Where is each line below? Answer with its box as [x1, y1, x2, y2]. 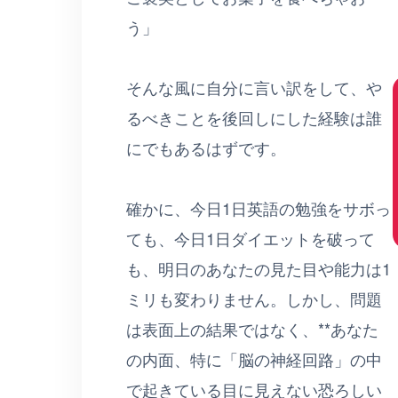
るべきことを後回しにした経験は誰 [126, 105, 382, 129]
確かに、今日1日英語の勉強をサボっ [126, 195, 391, 219]
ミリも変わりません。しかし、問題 [126, 286, 382, 310]
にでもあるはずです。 [126, 135, 286, 159]
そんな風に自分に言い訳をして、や [126, 75, 382, 99]
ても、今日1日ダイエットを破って [126, 226, 375, 250]
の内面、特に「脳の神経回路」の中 [126, 346, 382, 370]
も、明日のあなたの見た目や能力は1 [126, 256, 391, 280]
